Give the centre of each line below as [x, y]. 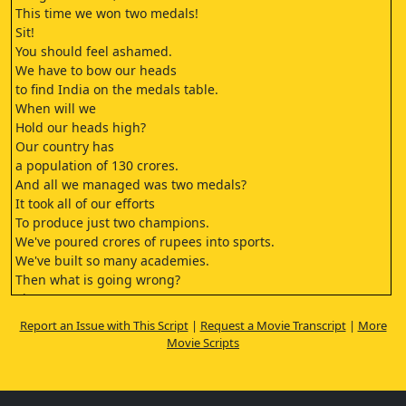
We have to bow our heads [96, 70]
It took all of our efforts [85, 203]
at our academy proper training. [113, 337]
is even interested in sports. [100, 394]
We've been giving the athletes [109, 318]
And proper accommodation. [102, 356]
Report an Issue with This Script [104, 325]
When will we [56, 108]
